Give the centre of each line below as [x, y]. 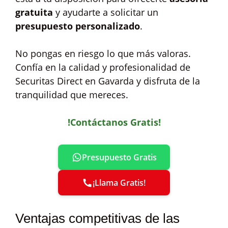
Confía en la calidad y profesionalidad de [103, 67]
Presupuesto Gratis [119, 157]
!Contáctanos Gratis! [114, 122]
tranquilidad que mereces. [72, 95]
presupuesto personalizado [78, 26]
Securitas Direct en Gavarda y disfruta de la [108, 81]
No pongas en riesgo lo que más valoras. [103, 53]
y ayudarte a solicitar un [106, 12]
